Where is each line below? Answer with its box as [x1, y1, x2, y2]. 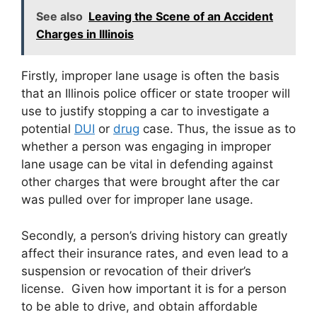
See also [36, 9, 83, 24]
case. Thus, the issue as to [139, 122, 296, 137]
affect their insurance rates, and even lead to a [21, 246, 289, 260]
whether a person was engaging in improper [21, 139, 271, 154]
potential [21, 122, 74, 137]
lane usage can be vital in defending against [21, 157, 273, 172]
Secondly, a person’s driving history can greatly [21, 228, 287, 243]
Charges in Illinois [36, 27, 134, 42]
